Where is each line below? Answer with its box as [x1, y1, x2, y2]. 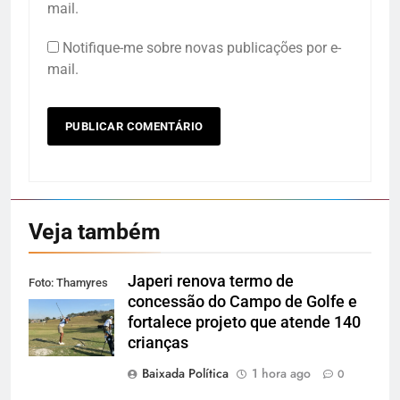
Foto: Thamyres [29, 276, 108, 290]
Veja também [29, 218, 161, 245]
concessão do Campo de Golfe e [128, 292, 357, 311]
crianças [128, 333, 188, 352]
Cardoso [29, 297, 71, 312]
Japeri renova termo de [128, 271, 294, 290]
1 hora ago [252, 363, 311, 382]
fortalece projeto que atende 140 [128, 312, 361, 331]
